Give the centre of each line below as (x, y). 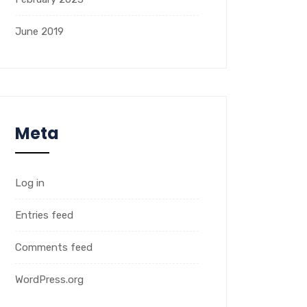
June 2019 (39, 32)
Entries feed (44, 216)
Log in (30, 183)
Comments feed (54, 248)
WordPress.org (49, 280)
